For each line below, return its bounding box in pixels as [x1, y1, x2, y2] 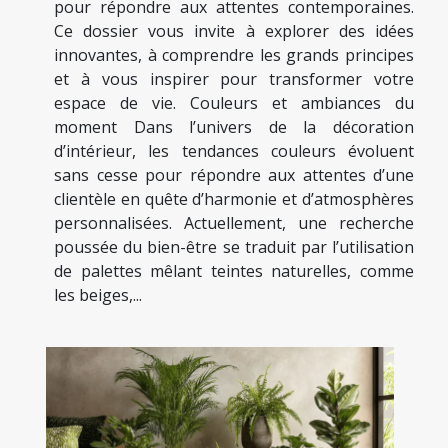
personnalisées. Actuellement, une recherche [54, 212, 414, 235]
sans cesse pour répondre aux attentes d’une [54, 164, 414, 187]
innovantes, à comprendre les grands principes [54, 44, 414, 67]
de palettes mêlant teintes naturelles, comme [54, 260, 414, 283]
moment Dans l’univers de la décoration [54, 116, 414, 139]
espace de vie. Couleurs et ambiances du [54, 92, 414, 115]
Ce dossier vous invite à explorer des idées [54, 20, 414, 43]
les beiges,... [54, 284, 142, 307]
